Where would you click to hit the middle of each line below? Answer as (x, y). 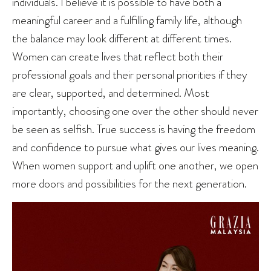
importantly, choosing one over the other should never (135, 111)
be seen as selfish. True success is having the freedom (134, 129)
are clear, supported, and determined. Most (111, 93)
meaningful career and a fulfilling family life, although (127, 20)
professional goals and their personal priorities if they (130, 75)
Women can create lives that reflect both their (118, 57)
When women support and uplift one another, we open (135, 165)
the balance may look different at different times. (122, 38)
